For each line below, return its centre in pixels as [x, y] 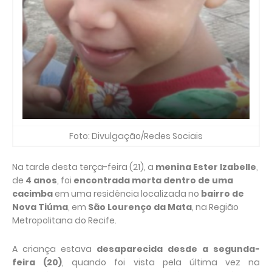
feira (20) [37, 262]
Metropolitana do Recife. [64, 220]
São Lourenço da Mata [140, 207]
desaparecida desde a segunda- [178, 249]
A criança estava [54, 249]
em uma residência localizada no [127, 194]
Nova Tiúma [40, 207]
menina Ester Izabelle [206, 167]
